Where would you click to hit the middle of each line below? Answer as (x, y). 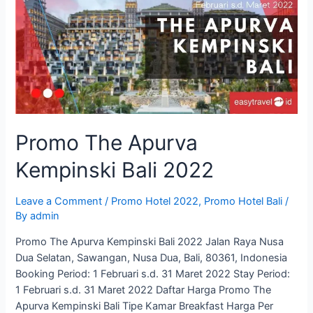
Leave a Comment (59, 201)
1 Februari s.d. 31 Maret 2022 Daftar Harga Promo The (144, 290)
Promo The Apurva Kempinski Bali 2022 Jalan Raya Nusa (150, 241)
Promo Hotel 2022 (155, 201)
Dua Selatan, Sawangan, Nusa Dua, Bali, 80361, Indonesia (152, 257)
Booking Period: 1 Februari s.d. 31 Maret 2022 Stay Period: (153, 274)
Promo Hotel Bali (243, 201)
